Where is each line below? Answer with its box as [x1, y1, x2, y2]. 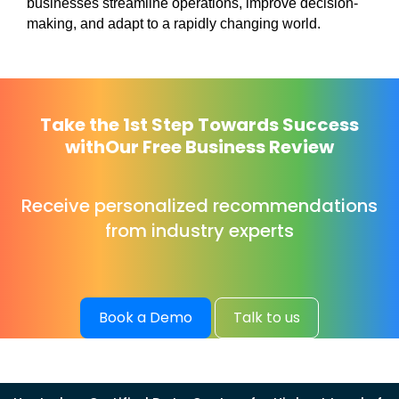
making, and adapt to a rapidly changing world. [27, 15, 321, 31]
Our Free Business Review [105, 134, 334, 159]
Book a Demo [99, 306, 192, 328]
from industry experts [105, 217, 294, 243]
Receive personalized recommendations [21, 192, 378, 218]
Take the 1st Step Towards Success [40, 111, 359, 137]
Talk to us [233, 306, 300, 328]
